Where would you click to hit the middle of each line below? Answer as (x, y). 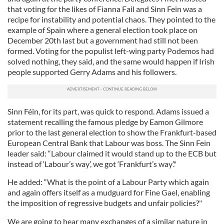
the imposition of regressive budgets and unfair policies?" (105, 203)
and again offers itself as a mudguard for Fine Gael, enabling (109, 192)
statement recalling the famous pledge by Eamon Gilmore (105, 122)
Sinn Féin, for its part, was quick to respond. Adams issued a (108, 111)
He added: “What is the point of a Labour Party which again (108, 182)
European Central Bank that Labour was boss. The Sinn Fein (109, 143)
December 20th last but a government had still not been (103, 40)
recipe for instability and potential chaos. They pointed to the (111, 19)
